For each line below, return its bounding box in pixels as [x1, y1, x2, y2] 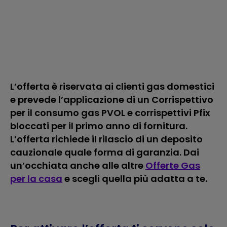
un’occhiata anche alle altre [10, 159, 145, 172]
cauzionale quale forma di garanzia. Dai [10, 146, 199, 159]
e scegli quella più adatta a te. [62, 172, 207, 185]
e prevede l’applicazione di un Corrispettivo [10, 93, 213, 106]
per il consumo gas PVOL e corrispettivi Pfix [10, 106, 210, 119]
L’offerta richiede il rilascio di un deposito [10, 133, 203, 145]
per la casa [10, 172, 62, 185]
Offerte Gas [145, 159, 200, 172]
